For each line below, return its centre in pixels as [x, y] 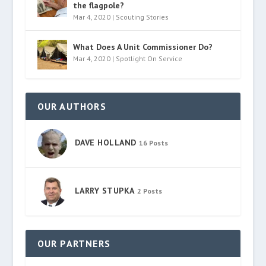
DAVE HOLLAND [105, 142]
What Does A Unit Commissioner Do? [142, 47]
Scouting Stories [142, 17]
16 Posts [153, 143]
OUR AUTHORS [72, 106]
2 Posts [149, 191]
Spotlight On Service [149, 58]
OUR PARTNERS [74, 243]
